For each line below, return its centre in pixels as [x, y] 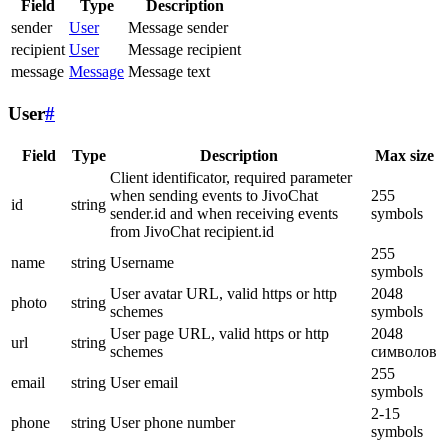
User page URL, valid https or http [219, 333]
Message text [169, 72]
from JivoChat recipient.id [192, 231]
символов [404, 351]
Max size [404, 155]
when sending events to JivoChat [214, 195]
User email [144, 382]
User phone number [172, 422]
